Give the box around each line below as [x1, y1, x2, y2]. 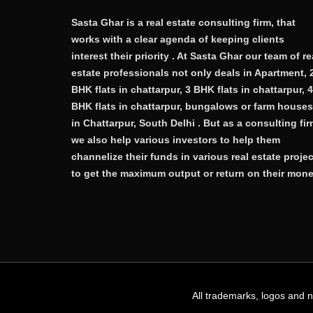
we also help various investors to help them [71, 133, 280, 145]
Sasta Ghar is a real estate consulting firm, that [71, 16, 296, 28]
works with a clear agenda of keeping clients [71, 33, 284, 45]
